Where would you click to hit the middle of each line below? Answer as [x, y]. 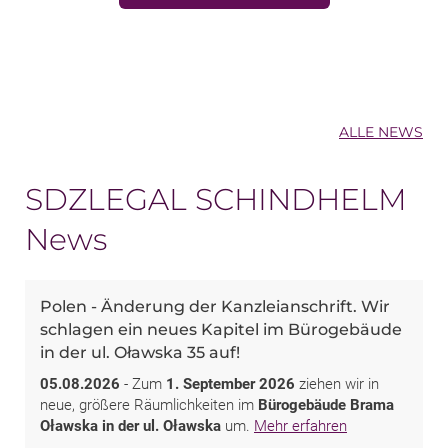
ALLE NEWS [381, 131]
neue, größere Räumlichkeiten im [149, 404]
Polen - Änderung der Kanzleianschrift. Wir [215, 306]
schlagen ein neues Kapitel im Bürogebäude [221, 329]
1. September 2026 [230, 383]
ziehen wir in [337, 383]
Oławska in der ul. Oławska [130, 425]
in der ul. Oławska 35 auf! [140, 352]
